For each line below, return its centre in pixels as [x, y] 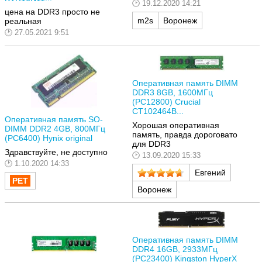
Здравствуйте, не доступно [56, 152]
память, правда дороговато [185, 134]
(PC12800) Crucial [166, 102]
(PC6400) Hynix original [49, 138]
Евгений [210, 173]
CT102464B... [158, 111]
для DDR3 [151, 144]
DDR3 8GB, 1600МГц [173, 93]
